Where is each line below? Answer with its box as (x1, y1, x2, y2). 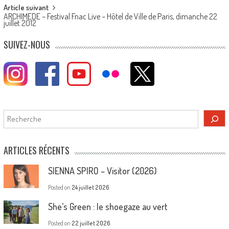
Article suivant (3, 2, 49, 12)
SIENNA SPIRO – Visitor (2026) (48, 165, 157, 176)
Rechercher (3, 109, 41, 120)
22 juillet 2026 (71, 219, 110, 227)
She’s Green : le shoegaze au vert (48, 200, 168, 212)
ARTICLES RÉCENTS (3, 143, 70, 157)
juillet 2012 (3, 17, 36, 28)
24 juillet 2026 (71, 183, 109, 191)
